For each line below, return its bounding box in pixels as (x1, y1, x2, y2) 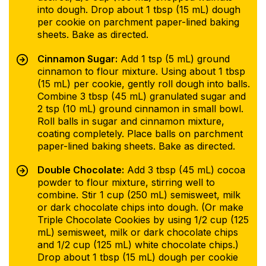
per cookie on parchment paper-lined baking (37, 16, 239, 28)
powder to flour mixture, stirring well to (37, 176, 215, 188)
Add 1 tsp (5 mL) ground (117, 52, 230, 65)
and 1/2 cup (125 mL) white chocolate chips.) (37, 238, 239, 251)
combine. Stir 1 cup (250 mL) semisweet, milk (37, 188, 240, 201)
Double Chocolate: (37, 163, 124, 176)
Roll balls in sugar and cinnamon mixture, (37, 115, 224, 127)
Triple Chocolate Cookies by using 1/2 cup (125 (37, 213, 249, 226)
